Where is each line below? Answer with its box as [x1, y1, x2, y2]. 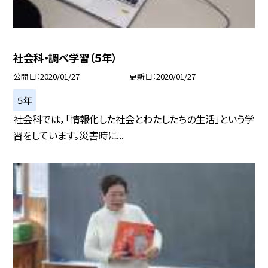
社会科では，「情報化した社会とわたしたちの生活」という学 [13, 111, 255, 126]
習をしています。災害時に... [13, 127, 124, 142]
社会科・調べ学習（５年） [13, 50, 117, 65]
